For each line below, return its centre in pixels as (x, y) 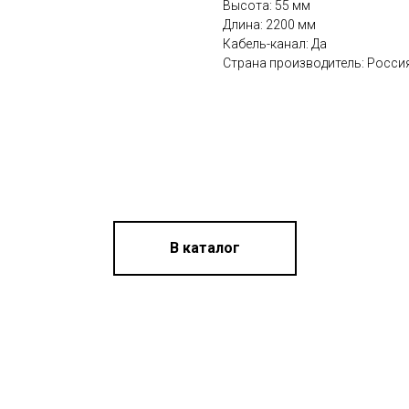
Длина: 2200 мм (269, 25)
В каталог (204, 247)
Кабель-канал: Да (275, 44)
